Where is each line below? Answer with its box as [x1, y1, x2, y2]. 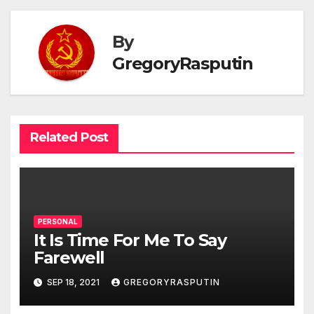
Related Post [29, 130, 108, 146]
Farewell [33, 247, 105, 268]
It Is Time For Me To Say [33, 229, 226, 250]
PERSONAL [37, 217, 78, 226]
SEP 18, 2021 [44, 277, 102, 288]
